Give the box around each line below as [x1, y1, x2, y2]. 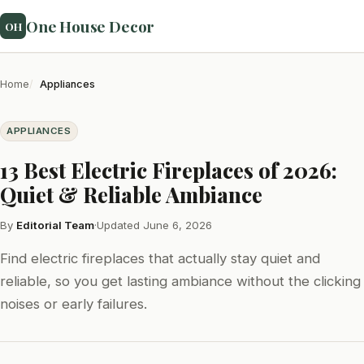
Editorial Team [16, 219, 94, 232]
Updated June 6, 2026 [97, 219, 212, 232]
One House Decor [26, 15, 155, 37]
